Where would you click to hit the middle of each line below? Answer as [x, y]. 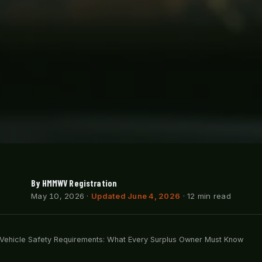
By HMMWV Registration [74, 183]
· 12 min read [206, 196]
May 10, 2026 [58, 196]
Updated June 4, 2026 [136, 196]
